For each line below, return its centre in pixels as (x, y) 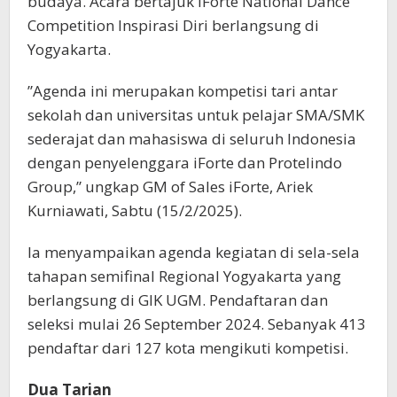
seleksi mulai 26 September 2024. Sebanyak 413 (197, 324)
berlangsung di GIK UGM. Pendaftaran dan (178, 300)
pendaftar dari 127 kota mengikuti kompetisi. (188, 348)
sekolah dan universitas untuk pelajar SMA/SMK (196, 115)
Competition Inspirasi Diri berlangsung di (173, 26)
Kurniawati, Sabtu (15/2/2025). (135, 211)
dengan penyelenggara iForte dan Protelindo (185, 163)
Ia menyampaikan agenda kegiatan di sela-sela (194, 253)
